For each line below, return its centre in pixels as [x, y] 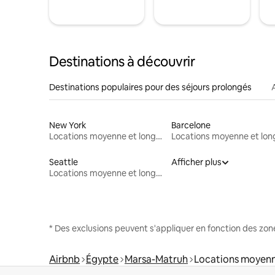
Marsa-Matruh [156, 259]
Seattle [64, 162]
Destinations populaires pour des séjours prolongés [150, 87]
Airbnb [64, 259]
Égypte [102, 259]
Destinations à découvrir [122, 61]
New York [68, 125]
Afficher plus [196, 162]
